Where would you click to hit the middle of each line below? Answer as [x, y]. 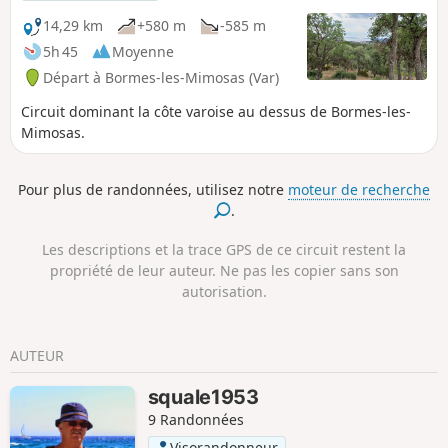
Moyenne [143, 51]
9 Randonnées [195, 420]
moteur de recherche [359, 190]
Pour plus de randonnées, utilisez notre [153, 190]
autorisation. [224, 291]
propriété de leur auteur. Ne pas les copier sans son [224, 270]
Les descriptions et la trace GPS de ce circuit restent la [224, 249]
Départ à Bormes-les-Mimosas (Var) [161, 77]
